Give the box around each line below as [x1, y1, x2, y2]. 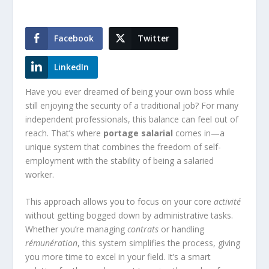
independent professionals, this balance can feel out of [25, 113, 239, 125]
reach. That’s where [25, 127, 104, 139]
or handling [159, 223, 205, 235]
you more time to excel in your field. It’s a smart [25, 251, 211, 263]
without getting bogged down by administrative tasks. [25, 210, 234, 222]
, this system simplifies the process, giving [77, 237, 241, 249]
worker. [25, 169, 55, 180]
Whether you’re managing [25, 223, 128, 235]
